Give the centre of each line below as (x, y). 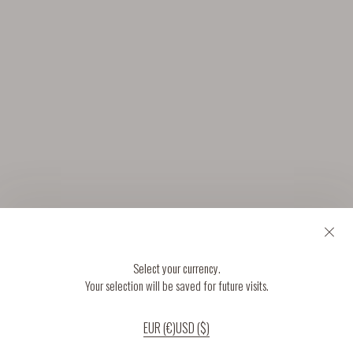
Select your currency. (176, 268)
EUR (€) (160, 328)
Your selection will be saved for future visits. (176, 285)
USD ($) (193, 328)
